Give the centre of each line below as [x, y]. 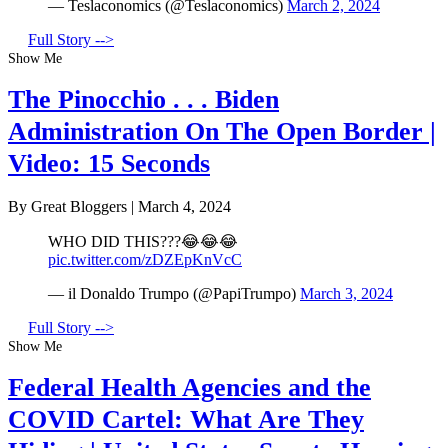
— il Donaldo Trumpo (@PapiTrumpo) [174, 293]
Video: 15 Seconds [109, 164]
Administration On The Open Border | [222, 132]
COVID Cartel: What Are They [186, 419]
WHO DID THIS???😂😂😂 [143, 241]
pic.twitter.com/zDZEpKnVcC [145, 259]
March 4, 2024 [184, 206]
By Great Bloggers [69, 206]
